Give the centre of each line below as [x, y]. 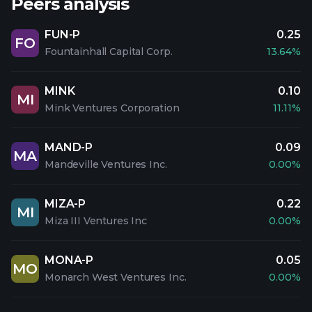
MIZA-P [65, 204]
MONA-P [69, 260]
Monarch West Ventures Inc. [116, 277]
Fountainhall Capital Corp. [109, 52]
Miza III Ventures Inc [96, 221]
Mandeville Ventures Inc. [106, 164]
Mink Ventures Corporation [112, 108]
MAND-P [69, 147]
